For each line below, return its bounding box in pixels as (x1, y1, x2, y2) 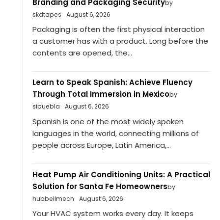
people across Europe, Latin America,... (32, 139, 171, 150)
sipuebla (32, 102, 60, 111)
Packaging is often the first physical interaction (32, 24, 205, 35)
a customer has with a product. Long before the (32, 36, 208, 47)
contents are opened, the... (32, 48, 132, 58)
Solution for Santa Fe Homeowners (32, 181, 167, 192)
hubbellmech (32, 194, 74, 203)
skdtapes (32, 10, 61, 19)
